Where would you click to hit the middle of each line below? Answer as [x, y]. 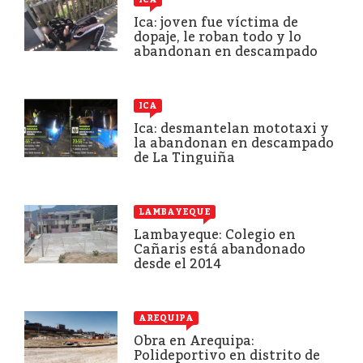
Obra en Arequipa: [194, 340]
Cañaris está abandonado [220, 249]
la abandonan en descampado [234, 143]
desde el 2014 [177, 263]
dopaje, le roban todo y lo [218, 36]
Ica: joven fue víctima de [216, 22]
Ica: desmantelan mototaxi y [231, 128]
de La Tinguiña [184, 157]
